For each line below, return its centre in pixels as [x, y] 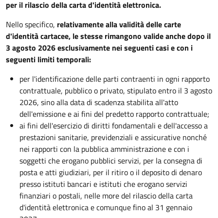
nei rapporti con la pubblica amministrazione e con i [104, 149]
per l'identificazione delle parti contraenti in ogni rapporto [115, 79]
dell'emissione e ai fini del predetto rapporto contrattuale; [114, 114]
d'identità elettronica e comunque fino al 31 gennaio [106, 207]
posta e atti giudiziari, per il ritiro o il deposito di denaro [111, 172]
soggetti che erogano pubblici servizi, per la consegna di [111, 161]
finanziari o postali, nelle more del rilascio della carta [106, 196]
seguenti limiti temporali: [48, 59]
